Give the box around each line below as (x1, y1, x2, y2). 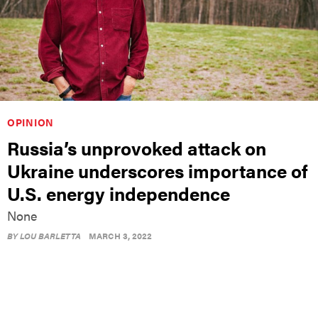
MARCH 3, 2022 (89, 229, 152, 242)
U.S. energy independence (7, 180, 230, 207)
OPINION (7, 114, 54, 129)
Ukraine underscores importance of (7, 157, 308, 184)
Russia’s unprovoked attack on (7, 134, 266, 161)
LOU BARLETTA (20, 229, 81, 242)
